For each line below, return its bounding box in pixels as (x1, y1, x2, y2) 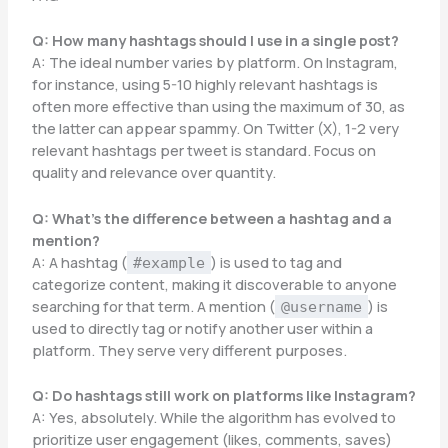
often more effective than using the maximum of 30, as (31, 96, 405, 117)
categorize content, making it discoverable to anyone (31, 273, 397, 294)
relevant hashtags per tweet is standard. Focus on (31, 140, 376, 161)
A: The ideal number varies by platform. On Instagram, (31, 52, 398, 73)
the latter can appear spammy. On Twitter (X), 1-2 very (31, 118, 399, 139)
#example (132, 253, 205, 271)
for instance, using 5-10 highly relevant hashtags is (31, 74, 378, 95)
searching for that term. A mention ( (31, 295, 275, 316)
